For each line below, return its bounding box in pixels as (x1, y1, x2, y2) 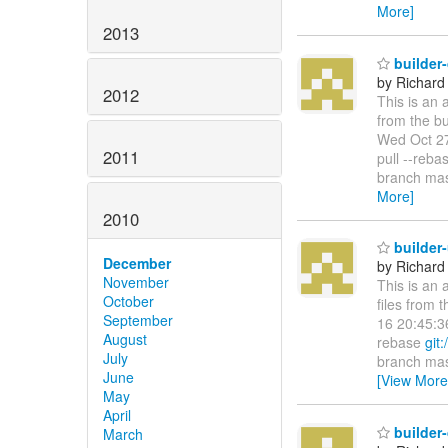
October (103, 290, 154, 311)
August (103, 328, 147, 349)
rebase (377, 332, 425, 353)
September (103, 309, 173, 330)
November (103, 271, 169, 292)
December (103, 252, 171, 273)
